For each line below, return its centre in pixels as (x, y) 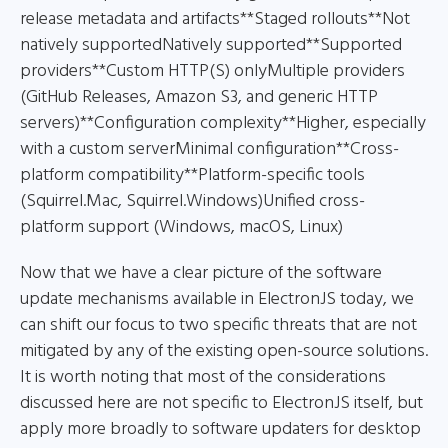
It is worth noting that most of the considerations (203, 377)
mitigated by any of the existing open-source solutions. (224, 351)
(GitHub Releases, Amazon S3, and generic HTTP (199, 97)
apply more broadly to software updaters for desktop (220, 429)
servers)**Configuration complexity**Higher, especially (223, 123)
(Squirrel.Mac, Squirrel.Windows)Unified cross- (192, 201)
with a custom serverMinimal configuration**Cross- (209, 149)
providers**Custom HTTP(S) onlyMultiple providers (212, 71)
